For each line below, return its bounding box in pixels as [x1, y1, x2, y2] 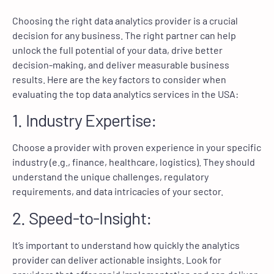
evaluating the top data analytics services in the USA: [12, 87, 239, 100]
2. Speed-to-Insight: [12, 207, 151, 228]
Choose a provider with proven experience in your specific [12, 141, 261, 154]
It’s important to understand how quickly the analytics [12, 239, 240, 251]
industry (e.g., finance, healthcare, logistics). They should [12, 156, 255, 168]
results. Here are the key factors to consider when [12, 73, 226, 85]
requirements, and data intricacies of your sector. [12, 185, 223, 198]
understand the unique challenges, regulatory [12, 171, 209, 183]
